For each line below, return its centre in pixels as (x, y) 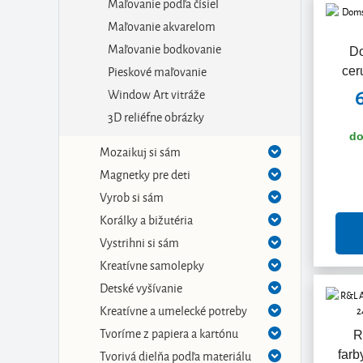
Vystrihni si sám (139, 242)
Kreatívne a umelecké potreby (173, 310)
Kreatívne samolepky (152, 265)
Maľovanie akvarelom (162, 26)
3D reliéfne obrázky (156, 116)
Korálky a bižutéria (146, 219)
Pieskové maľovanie (157, 71)
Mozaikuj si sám (140, 151)
